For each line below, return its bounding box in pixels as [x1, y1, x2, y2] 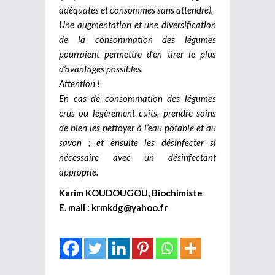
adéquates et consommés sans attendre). [59, 4, 213, 15]
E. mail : [59, 201, 91, 213]
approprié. [59, 166, 98, 177]
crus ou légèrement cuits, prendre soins [59, 107, 216, 118]
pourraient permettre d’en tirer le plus [59, 48, 216, 60]
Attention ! [59, 77, 100, 89]
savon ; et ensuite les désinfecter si [59, 136, 216, 148]
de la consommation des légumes [59, 33, 216, 45]
